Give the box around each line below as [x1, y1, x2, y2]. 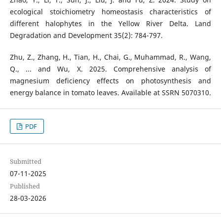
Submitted [9, 156, 41, 166]
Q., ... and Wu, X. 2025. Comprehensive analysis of [9, 64, 212, 74]
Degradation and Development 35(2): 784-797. [9, 30, 163, 40]
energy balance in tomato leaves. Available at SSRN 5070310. [9, 87, 211, 97]
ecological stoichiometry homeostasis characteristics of [9, 6, 212, 16]
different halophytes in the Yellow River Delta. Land [9, 18, 212, 28]
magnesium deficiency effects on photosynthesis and [9, 75, 212, 85]
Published [9, 181, 40, 190]
